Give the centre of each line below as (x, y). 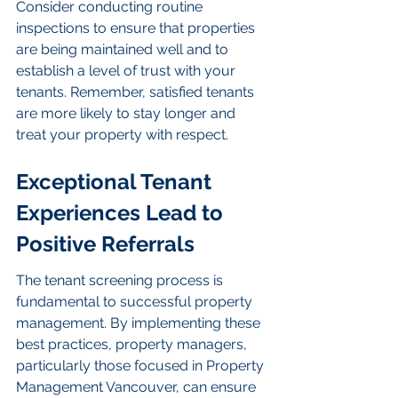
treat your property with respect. (122, 135)
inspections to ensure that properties (137, 28)
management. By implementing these (140, 323)
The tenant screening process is (121, 281)
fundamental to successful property (136, 302)
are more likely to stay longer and (127, 114)
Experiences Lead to (122, 212)
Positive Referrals (105, 243)
